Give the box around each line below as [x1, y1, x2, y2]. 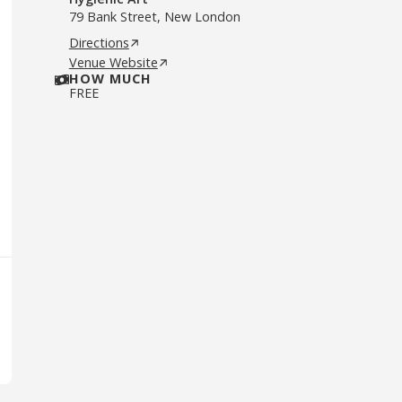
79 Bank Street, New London [68, 8, 240, 25]
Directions [68, 34, 129, 51]
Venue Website [68, 54, 158, 71]
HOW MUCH [68, 70, 152, 87]
